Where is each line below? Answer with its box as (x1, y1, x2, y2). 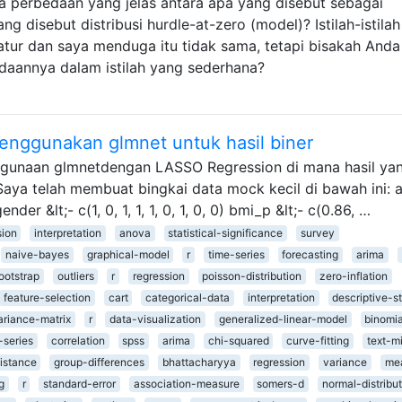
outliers (57, 268, 94, 283)
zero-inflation (319, 268, 388, 283)
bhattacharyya (162, 354, 236, 369)
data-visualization (109, 311, 202, 326)
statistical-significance (168, 225, 284, 240)
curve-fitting (286, 333, 350, 347)
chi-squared (207, 333, 269, 347)
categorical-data (145, 290, 231, 304)
